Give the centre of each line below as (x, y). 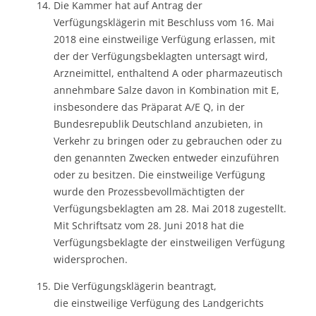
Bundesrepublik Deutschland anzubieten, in (158, 123)
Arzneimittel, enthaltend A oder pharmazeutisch (168, 73)
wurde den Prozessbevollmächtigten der (149, 191)
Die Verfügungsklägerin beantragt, (135, 286)
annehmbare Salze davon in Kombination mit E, (166, 90)
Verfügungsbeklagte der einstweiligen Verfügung (169, 242)
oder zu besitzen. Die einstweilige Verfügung (159, 174)
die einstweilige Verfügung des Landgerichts (159, 303)
